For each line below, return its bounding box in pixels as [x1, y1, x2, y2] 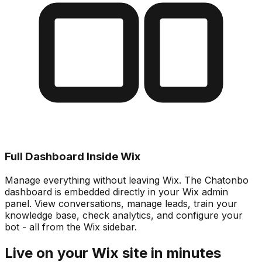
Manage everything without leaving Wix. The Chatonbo [5, 174, 249, 186]
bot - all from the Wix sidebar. [5, 220, 137, 233]
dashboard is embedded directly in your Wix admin [5, 185, 228, 198]
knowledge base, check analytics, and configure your [5, 209, 243, 221]
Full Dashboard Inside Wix [5, 150, 140, 164]
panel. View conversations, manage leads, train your [5, 197, 237, 209]
